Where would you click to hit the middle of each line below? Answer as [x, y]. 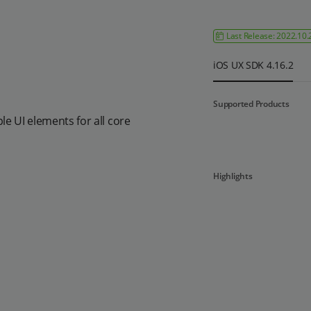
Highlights [233, 176]
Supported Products [251, 104]
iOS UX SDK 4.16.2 [253, 65]
